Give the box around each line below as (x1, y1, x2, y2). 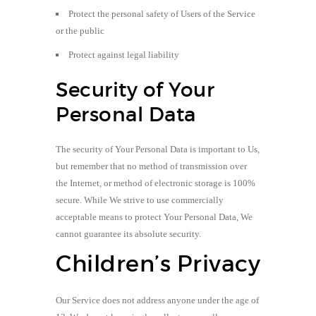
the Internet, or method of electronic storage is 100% (56, 177, 255, 188)
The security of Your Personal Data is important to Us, (56, 143, 260, 154)
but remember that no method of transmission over (56, 160, 247, 171)
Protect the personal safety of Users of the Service (68, 8, 255, 19)
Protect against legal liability (68, 49, 179, 60)
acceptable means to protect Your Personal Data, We (56, 211, 253, 222)
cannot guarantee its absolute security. (56, 228, 201, 239)
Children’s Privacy (56, 249, 260, 278)
